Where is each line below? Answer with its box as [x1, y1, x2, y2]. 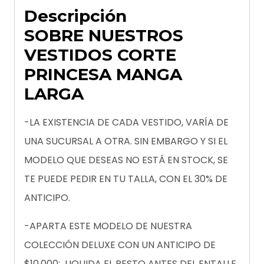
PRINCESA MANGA [24, 64, 182, 85]
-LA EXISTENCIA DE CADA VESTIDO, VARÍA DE [24, 115, 229, 130]
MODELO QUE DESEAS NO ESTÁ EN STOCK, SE [24, 153, 228, 167]
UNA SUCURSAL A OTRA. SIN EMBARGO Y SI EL [24, 134, 227, 148]
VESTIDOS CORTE [24, 45, 176, 65]
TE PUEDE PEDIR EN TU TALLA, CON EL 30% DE [24, 172, 227, 186]
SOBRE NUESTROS [24, 25, 183, 46]
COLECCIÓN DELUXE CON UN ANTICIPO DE [24, 238, 216, 252]
